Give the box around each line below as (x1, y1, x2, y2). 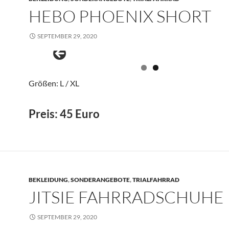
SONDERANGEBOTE (71, 176, 130, 184)
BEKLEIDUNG (29, 176, 68, 184)
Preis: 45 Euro (29, 107, 100, 121)
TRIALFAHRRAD (132, 176, 179, 184)
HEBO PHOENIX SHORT (29, 6, 211, 27)
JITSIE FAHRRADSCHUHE (29, 187, 224, 208)
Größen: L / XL (29, 78, 79, 88)
